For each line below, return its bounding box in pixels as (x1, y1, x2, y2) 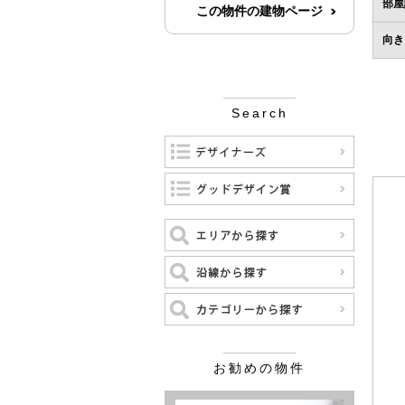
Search (231, 106, 288, 120)
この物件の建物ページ (196, 4, 323, 18)
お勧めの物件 (213, 361, 306, 375)
